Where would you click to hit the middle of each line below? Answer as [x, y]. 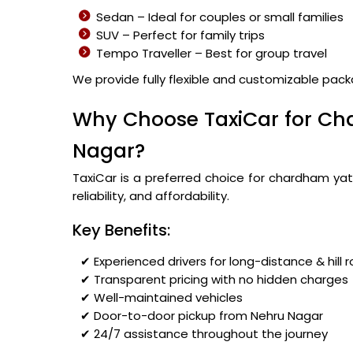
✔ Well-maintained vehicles [162, 297]
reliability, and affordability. [151, 196]
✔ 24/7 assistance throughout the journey [204, 334]
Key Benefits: [121, 230]
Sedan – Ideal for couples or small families [220, 17]
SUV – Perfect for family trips [180, 35]
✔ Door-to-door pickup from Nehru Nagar [202, 316]
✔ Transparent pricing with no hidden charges [214, 279]
